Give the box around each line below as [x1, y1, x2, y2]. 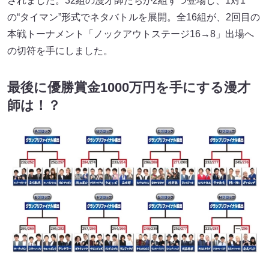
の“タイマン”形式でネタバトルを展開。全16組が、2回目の [7, 12, 260, 22]
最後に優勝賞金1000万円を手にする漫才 [7, 80, 250, 95]
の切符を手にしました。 [7, 46, 113, 56]
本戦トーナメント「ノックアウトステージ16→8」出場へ [7, 29, 254, 39]
